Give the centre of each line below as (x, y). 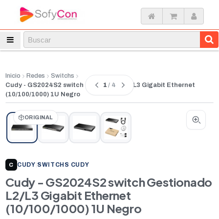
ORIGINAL (39, 117)
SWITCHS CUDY (63, 165)
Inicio (13, 76)
